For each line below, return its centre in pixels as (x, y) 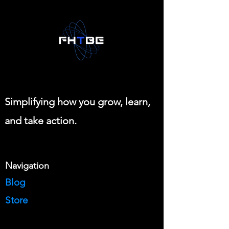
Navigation (27, 166)
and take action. (41, 121)
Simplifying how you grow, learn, (77, 102)
